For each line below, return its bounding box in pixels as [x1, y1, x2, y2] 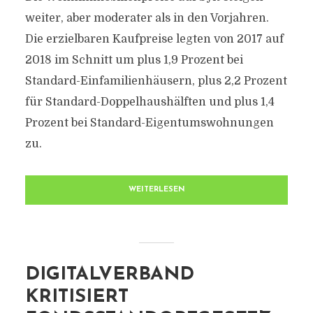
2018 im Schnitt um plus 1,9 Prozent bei [24, 54, 243, 66]
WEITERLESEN [128, 186, 185, 194]
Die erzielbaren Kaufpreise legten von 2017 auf [24, 33, 284, 45]
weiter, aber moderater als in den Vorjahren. [24, 12, 269, 24]
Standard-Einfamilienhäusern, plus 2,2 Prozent [24, 75, 287, 87]
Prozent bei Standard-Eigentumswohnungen [24, 117, 274, 129]
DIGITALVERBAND [24, 265, 194, 284]
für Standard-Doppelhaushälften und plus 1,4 [24, 96, 275, 108]
